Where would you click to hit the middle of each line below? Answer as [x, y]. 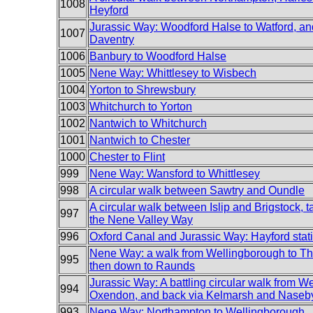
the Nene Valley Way [141, 220]
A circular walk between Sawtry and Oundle [197, 190]
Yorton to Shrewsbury [143, 90]
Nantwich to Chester [140, 140]
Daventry [112, 39]
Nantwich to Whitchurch [148, 123]
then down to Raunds [142, 266]
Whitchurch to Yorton [141, 107]
